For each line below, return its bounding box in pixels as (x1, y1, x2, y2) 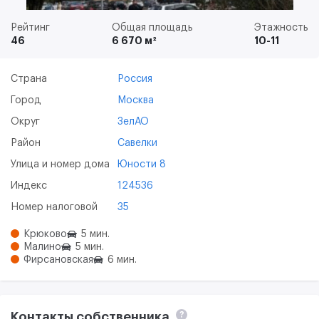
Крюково (23, 229, 67, 239)
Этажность (254, 22, 308, 33)
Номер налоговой (11, 202, 98, 212)
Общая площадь (111, 22, 193, 33)
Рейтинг (11, 22, 50, 33)
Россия (117, 73, 152, 84)
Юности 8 (117, 159, 166, 169)
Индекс (11, 180, 47, 191)
